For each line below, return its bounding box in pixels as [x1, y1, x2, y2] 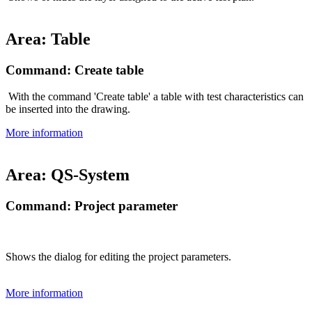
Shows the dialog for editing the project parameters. [6, 250, 231, 263]
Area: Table [6, 29, 91, 48]
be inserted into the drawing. [6, 103, 130, 116]
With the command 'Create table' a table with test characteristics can [6, 91, 304, 103]
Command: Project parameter [6, 198, 178, 214]
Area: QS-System [6, 166, 130, 185]
